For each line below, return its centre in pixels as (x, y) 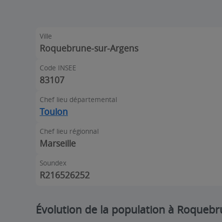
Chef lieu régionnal (69, 131)
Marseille (58, 143)
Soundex (53, 163)
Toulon (54, 111)
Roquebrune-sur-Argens (89, 48)
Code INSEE (58, 68)
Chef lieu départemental (78, 99)
